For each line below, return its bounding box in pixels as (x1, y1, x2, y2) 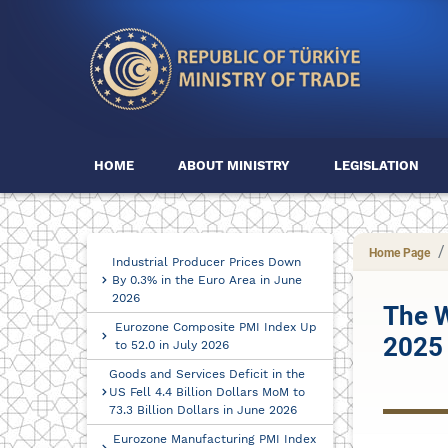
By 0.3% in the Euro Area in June (111, 273, 302, 287)
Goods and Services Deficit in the (109, 367, 306, 381)
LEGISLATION (334, 158, 419, 173)
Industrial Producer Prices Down (111, 255, 301, 269)
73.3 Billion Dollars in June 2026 (109, 403, 298, 417)
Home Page (368, 246, 430, 261)
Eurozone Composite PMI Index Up (114, 320, 317, 334)
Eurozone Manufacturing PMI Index (112, 432, 316, 446)
